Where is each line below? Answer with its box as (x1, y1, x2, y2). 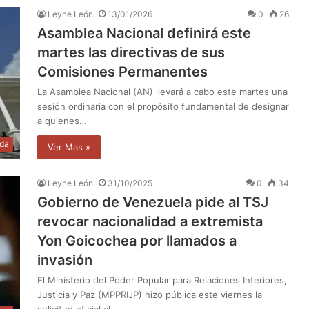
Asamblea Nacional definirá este (37, 24, 251, 41)
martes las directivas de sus (37, 43, 225, 61)
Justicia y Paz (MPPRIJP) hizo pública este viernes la (37, 288, 262, 300)
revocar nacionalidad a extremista (37, 212, 263, 230)
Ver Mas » (48, 141, 90, 152)
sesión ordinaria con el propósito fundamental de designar (37, 100, 289, 112)
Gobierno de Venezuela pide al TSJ (37, 193, 268, 210)
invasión (37, 251, 92, 268)
